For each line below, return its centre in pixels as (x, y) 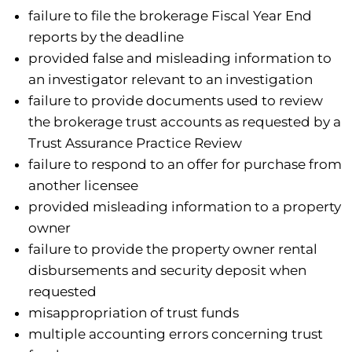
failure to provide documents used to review (175, 101)
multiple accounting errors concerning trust (175, 334)
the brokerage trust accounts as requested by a (184, 122)
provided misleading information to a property (184, 207)
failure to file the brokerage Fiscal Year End (170, 16)
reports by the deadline (106, 37)
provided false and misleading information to (180, 59)
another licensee (83, 186)
